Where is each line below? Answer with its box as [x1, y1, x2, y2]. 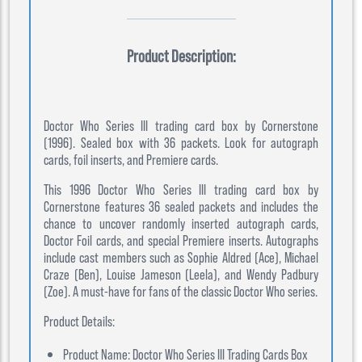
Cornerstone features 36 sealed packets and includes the [44, 197, 318, 215]
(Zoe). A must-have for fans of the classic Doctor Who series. [44, 282, 318, 300]
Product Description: [126, 45, 236, 65]
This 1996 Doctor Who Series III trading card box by [44, 180, 318, 198]
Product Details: [44, 312, 115, 330]
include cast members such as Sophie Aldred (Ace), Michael [44, 248, 318, 266]
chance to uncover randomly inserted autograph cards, [44, 214, 318, 232]
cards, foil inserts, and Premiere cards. [44, 150, 218, 168]
